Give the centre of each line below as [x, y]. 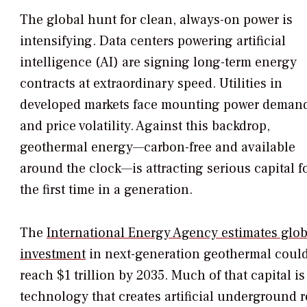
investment [53, 255]
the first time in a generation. [106, 190]
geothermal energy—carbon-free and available [158, 148]
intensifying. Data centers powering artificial [153, 41]
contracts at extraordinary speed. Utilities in [151, 84]
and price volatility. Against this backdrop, [145, 126]
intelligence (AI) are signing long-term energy [158, 63]
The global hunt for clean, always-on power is [156, 20]
